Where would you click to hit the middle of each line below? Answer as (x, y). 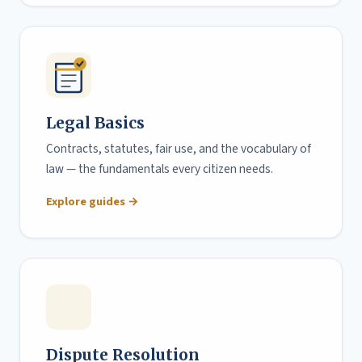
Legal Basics (95, 123)
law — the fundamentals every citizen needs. (160, 169)
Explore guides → (93, 202)
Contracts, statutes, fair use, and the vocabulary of (179, 149)
